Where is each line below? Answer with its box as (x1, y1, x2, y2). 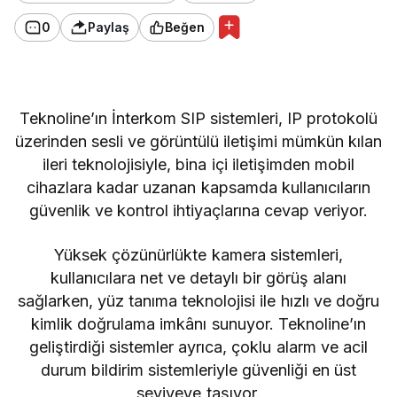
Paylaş (88, 19, 129, 35)
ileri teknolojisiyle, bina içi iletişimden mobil (43, 155, 354, 175)
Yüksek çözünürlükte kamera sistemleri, (54, 245, 343, 265)
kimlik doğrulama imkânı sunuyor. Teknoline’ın (31, 315, 366, 334)
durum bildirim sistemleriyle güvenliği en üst (40, 361, 357, 380)
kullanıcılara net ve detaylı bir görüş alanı (50, 269, 347, 288)
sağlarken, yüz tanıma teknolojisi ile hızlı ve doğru (18, 292, 379, 311)
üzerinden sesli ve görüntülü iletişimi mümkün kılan (14, 132, 383, 152)
